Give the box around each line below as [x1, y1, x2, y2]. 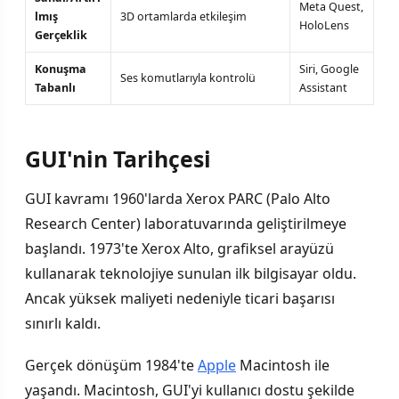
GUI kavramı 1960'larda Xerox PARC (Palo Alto [25, 189, 330, 209]
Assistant [299, 79, 347, 95]
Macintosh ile [236, 355, 330, 376]
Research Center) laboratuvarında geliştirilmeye [25, 214, 346, 234]
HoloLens [299, 17, 349, 33]
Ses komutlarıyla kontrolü [120, 69, 256, 85]
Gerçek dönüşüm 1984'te [25, 355, 198, 376]
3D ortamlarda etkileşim [120, 8, 247, 24]
